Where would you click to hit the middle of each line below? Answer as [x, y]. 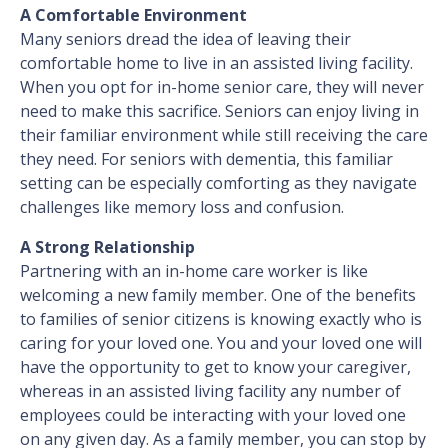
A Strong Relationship [107, 247]
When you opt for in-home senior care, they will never [222, 87]
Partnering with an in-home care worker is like [194, 271]
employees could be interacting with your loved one [213, 415]
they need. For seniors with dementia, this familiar [206, 159]
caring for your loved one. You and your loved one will [221, 343]
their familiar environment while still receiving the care [224, 135]
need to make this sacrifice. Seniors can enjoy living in [219, 111]
